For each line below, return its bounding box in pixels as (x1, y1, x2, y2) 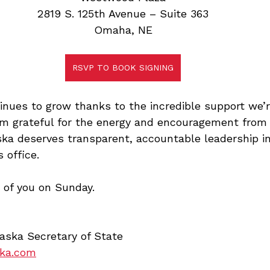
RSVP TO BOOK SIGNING (72, 63, 174, 72)
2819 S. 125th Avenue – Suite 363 (37, 7, 209, 20)
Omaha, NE (93, 24, 152, 36)
